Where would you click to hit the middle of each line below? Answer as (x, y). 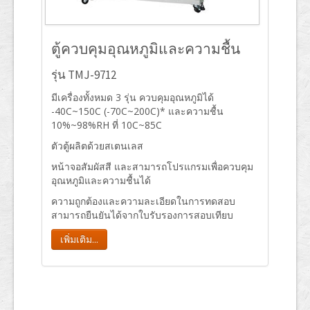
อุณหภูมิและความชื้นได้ (101, 180)
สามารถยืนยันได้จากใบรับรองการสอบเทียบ (142, 215)
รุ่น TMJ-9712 (84, 75)
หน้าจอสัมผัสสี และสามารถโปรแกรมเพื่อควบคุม (152, 166)
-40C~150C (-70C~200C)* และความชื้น (137, 111)
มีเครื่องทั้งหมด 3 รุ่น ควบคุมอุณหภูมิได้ (133, 97)
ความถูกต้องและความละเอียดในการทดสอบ (143, 201)
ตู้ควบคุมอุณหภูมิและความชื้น (146, 49)
